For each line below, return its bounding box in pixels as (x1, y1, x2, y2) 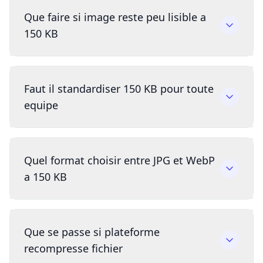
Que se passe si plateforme (24, 225, 160, 240)
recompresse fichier (24, 241, 123, 256)
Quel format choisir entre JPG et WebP (24, 153, 215, 168)
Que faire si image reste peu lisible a (24, 10, 206, 25)
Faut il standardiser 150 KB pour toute (24, 82, 214, 96)
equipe (24, 98, 58, 113)
